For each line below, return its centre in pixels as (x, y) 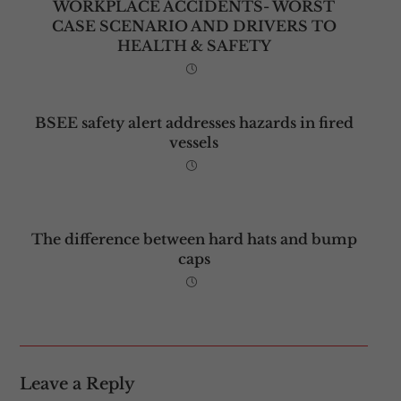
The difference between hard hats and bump (194, 239)
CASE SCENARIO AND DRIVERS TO (194, 26)
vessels (194, 142)
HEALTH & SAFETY (194, 45)
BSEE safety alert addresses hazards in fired (194, 122)
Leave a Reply (77, 384)
